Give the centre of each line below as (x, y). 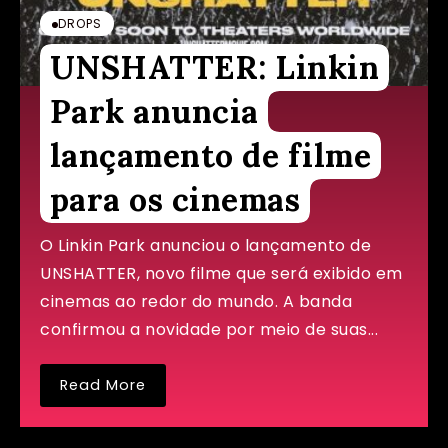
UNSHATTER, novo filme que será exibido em (221, 273)
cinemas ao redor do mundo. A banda (196, 301)
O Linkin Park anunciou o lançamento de (205, 245)
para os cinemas (175, 199)
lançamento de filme (210, 155)
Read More (103, 385)
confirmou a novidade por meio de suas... (209, 329)
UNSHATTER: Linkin (214, 67)
